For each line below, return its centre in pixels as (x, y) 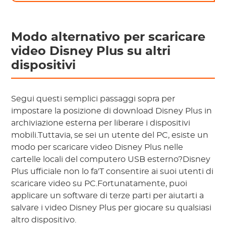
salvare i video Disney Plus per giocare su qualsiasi (111, 208)
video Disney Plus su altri (91, 51)
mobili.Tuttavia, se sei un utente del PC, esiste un (110, 135)
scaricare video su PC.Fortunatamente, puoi (99, 183)
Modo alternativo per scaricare (108, 37)
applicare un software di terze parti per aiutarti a (108, 195)
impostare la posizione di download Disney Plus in (112, 111)
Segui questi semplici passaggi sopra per (93, 99)
